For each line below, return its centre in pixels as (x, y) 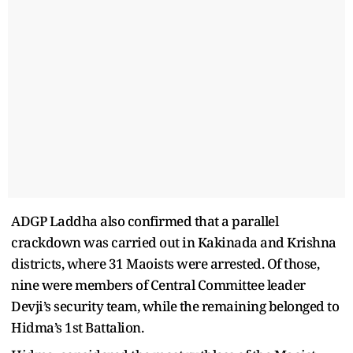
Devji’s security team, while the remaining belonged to (175, 306)
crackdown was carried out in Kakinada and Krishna (174, 242)
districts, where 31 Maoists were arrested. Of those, (165, 263)
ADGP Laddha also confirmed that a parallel (145, 221)
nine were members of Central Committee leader (158, 284)
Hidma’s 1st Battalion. (77, 327)
